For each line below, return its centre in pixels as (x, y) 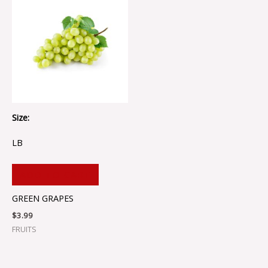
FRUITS (24, 229)
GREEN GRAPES (43, 198)
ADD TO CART (55, 175)
